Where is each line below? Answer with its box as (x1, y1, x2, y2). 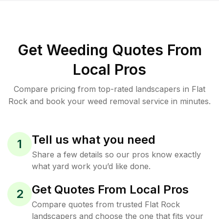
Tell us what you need (32, 132, 155, 147)
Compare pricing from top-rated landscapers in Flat (14, 84, 205, 94)
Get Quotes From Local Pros (32, 182, 189, 197)
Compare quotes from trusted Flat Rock (32, 199, 180, 209)
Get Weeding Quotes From (17, 41, 202, 59)
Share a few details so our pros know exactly (32, 150, 201, 159)
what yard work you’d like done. (32, 161, 151, 171)
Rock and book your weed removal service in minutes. (8, 96, 211, 106)
